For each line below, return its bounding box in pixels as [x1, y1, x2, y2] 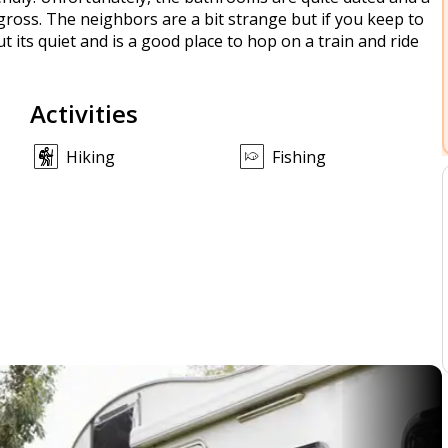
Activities [29, 97, 138, 130]
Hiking [65, 146, 115, 168]
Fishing [271, 146, 326, 168]
